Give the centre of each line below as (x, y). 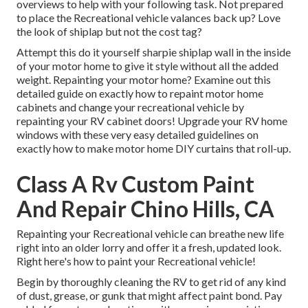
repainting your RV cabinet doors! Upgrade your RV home (152, 121)
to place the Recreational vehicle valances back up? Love (148, 18)
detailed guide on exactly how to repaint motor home (140, 93)
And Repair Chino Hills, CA (145, 209)
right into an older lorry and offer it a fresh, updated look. (149, 247)
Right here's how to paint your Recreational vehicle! (136, 261)
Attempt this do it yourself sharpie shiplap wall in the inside (154, 52)
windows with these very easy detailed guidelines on (137, 135)
